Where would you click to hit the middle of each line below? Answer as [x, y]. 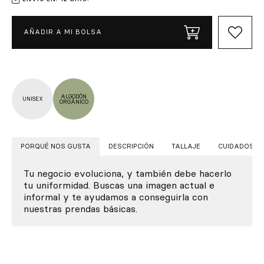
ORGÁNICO [74, 101]
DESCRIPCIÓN [131, 146]
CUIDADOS [236, 146]
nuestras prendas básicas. [80, 208]
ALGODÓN [74, 96]
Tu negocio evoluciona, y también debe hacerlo [128, 173]
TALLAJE [186, 146]
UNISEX [32, 99]
